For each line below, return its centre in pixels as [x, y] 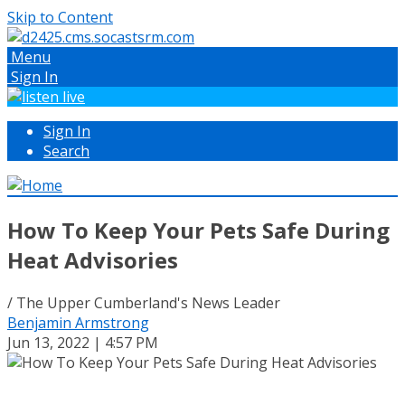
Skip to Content [60, 17]
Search [66, 151]
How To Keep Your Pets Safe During [198, 230]
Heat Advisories [93, 259]
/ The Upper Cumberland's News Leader [144, 302]
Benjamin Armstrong [78, 322]
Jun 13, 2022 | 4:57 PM [83, 342]
